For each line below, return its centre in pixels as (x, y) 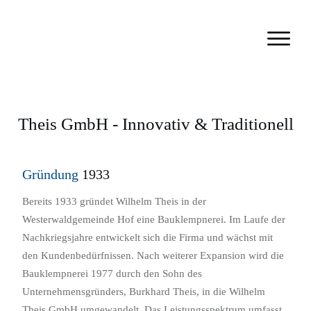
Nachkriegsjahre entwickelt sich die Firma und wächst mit (148, 237)
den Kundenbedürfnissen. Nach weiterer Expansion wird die (153, 255)
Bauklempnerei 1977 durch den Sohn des (112, 273)
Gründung (50, 174)
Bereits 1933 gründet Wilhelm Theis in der (114, 201)
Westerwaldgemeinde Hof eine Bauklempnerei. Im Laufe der (154, 219)
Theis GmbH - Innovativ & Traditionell (155, 124)
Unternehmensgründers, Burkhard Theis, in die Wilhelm (144, 291)
